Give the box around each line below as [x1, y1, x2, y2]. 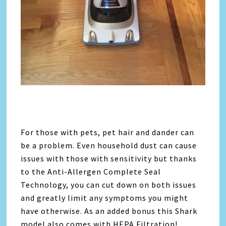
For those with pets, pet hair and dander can [21, 127, 195, 137]
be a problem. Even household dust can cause [21, 140, 197, 150]
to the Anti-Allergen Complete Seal [21, 166, 161, 177]
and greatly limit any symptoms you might [21, 193, 189, 203]
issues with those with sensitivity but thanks [21, 153, 197, 163]
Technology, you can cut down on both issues [21, 180, 197, 190]
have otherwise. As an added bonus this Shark [21, 206, 198, 216]
